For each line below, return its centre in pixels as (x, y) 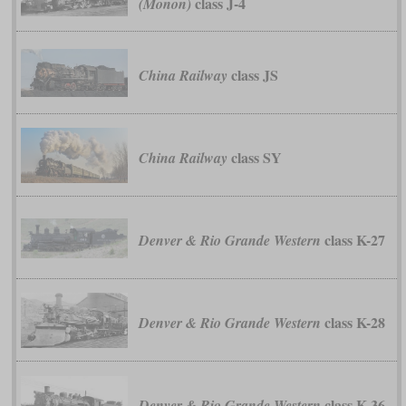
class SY (254, 158)
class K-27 (353, 240)
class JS (252, 75)
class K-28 (353, 323)
